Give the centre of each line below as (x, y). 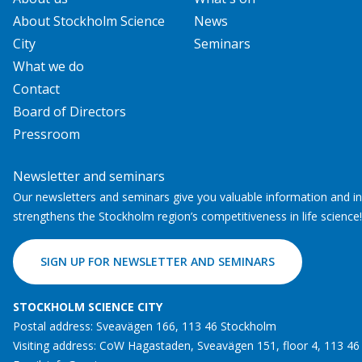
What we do (48, 66)
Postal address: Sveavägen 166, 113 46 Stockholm (145, 326)
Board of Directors (69, 112)
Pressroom (46, 134)
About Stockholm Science (89, 21)
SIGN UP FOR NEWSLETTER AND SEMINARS (158, 261)
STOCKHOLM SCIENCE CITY (88, 307)
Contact (36, 89)
